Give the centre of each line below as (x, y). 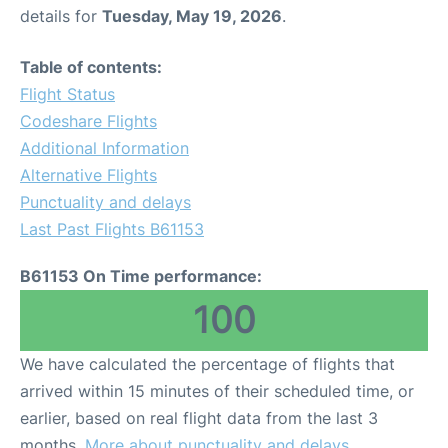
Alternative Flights (88, 175)
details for (61, 16)
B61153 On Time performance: (141, 276)
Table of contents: (91, 67)
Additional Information (104, 148)
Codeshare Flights (88, 121)
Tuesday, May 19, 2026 (192, 16)
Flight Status (67, 94)
